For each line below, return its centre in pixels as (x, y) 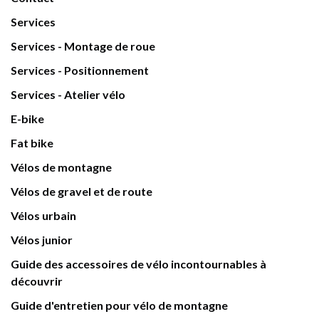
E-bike (27, 119)
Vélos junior (42, 240)
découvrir (37, 281)
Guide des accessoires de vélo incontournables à (138, 264)
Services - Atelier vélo (68, 94)
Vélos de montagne (61, 167)
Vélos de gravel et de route (82, 191)
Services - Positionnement (80, 70)
